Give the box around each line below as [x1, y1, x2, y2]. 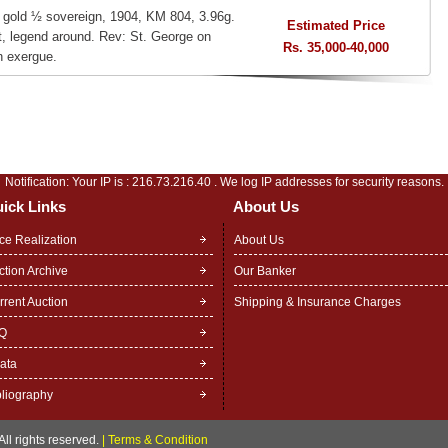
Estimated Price [287, 18, 385, 33]
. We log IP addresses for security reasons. [210, 175, 444, 189]
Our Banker [234, 264, 296, 278]
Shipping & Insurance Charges [234, 295, 401, 309]
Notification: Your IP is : [4, 175, 132, 189]
